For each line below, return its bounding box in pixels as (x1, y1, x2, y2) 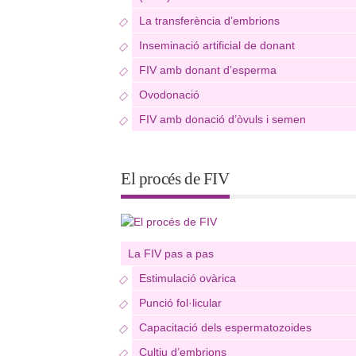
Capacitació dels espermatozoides (139, 321, 311, 334)
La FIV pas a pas (128, 247, 214, 260)
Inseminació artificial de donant (139, 39, 295, 52)
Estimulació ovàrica (139, 272, 236, 284)
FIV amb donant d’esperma (139, 64, 277, 76)
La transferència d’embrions (139, 14, 280, 27)
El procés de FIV (121, 169, 230, 188)
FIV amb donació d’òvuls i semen (139, 113, 306, 126)
